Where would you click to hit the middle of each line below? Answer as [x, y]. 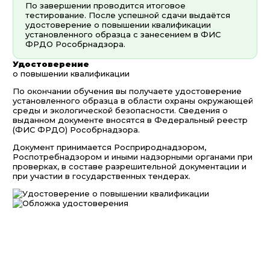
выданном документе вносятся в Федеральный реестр [130, 120]
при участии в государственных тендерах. [102, 176]
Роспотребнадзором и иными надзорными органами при [133, 157]
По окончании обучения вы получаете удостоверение [127, 91]
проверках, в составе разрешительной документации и [130, 167]
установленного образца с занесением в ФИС [123, 35]
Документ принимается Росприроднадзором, [109, 147]
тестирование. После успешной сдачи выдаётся [128, 15]
